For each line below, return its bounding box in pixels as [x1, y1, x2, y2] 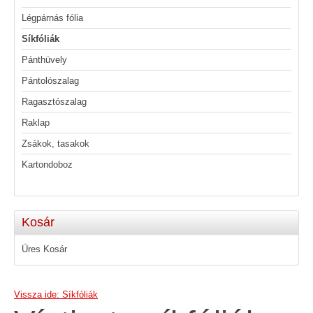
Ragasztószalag [22, 96, 87, 108]
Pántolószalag [22, 75, 79, 87]
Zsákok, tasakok [22, 138, 89, 150]
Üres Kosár [22, 244, 67, 255]
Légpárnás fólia [22, 13, 83, 24]
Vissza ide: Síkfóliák [14, 289, 98, 300]
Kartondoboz [22, 159, 73, 170]
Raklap [22, 117, 50, 129]
